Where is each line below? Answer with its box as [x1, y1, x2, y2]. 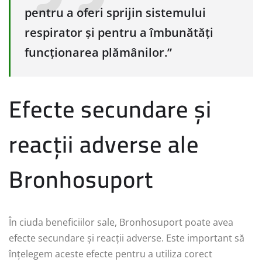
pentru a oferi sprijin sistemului [25, 5, 206, 20]
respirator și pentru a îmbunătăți [25, 25, 213, 40]
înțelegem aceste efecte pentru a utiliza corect [9, 247, 212, 260]
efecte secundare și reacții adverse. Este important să [9, 231, 244, 244]
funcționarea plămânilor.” [25, 44, 172, 60]
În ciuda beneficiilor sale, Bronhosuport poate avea [9, 215, 233, 229]
